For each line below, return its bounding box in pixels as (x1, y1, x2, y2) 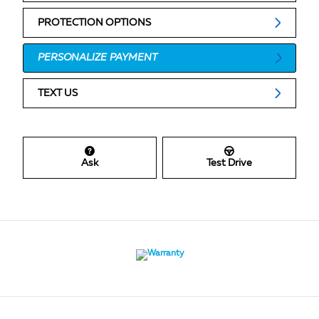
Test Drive (206, 158, 252, 169)
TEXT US (38, 88, 78, 98)
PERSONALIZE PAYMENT (38, 53, 157, 63)
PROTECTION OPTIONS (38, 17, 151, 28)
